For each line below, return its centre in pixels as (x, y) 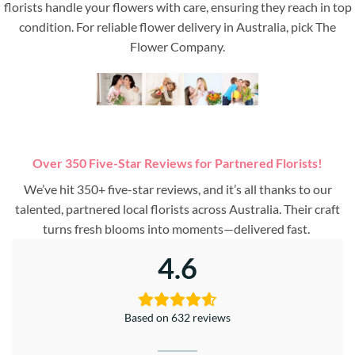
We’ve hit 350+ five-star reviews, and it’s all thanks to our (177, 189)
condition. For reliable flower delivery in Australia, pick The (177, 27)
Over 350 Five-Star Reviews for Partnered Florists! (177, 163)
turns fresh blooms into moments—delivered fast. (177, 229)
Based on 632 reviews (177, 318)
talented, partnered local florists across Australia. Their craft (177, 209)
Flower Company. (177, 47)
